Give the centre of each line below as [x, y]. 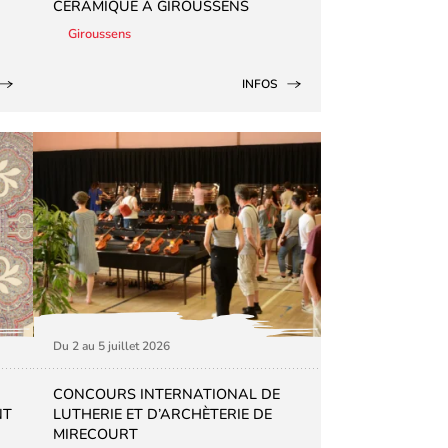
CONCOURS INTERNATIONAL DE [167, 394]
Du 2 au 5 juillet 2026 [112, 346]
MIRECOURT [96, 434]
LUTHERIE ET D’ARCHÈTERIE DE [163, 414]
